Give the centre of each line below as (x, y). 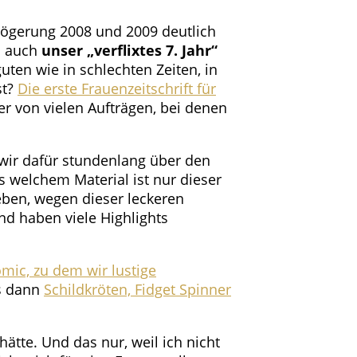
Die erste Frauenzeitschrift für (117, 89)
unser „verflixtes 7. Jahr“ (129, 51)
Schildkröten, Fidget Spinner (137, 290)
